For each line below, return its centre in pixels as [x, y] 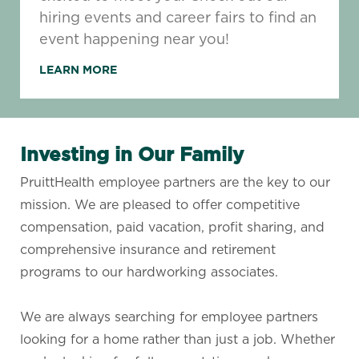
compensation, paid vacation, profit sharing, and [172, 228]
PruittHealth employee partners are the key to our [175, 183]
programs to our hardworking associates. [149, 272]
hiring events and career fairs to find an [177, 18]
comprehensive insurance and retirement [147, 250]
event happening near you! [134, 39]
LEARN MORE [78, 70]
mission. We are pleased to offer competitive [159, 205]
